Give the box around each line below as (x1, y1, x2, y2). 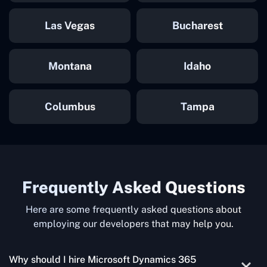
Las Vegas (45, 18, 95, 32)
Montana (48, 59, 92, 72)
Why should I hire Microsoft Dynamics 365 (9, 253, 196, 265)
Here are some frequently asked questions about (26, 203, 241, 215)
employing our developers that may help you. (33, 218, 234, 229)
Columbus (44, 100, 95, 113)
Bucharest (172, 18, 223, 32)
